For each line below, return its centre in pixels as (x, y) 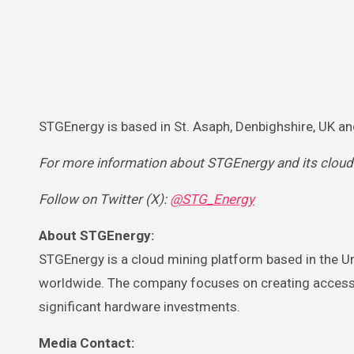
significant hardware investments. (139, 306)
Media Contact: (87, 343)
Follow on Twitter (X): (104, 199)
